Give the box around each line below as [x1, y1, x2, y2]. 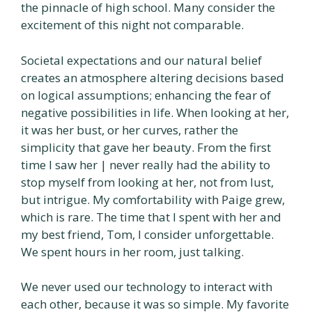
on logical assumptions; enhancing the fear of [21, 86, 271, 103]
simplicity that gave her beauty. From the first [21, 139, 271, 155]
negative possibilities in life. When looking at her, [21, 104, 289, 120]
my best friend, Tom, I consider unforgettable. [21, 226, 274, 242]
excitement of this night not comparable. [21, 17, 244, 33]
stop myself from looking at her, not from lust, [21, 173, 274, 190]
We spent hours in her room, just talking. [21, 243, 244, 260]
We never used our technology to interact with [21, 279, 272, 295]
